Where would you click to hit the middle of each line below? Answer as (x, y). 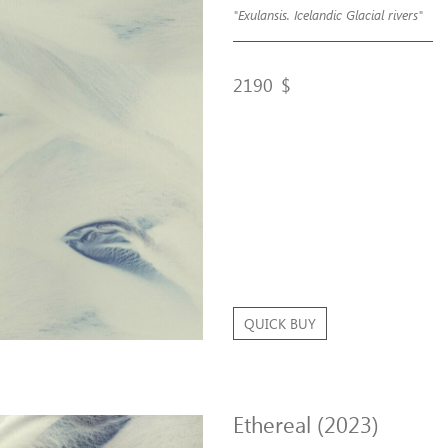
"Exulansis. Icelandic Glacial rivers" (328, 15)
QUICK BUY (280, 323)
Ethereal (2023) (306, 423)
